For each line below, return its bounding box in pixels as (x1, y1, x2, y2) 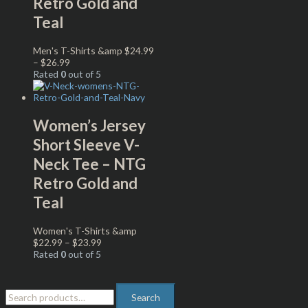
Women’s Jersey (33, 115, 146, 135)
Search (131, 291, 160, 304)
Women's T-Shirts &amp (33, 225, 137, 237)
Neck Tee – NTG (33, 154, 146, 173)
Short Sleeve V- (33, 135, 140, 154)
